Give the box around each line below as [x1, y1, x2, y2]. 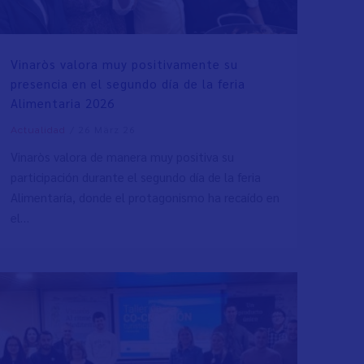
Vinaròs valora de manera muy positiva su [10, 149, 234, 165]
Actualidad [10, 124, 66, 136]
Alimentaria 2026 [10, 95, 115, 111]
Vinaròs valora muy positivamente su [10, 56, 238, 72]
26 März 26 [77, 123, 142, 136]
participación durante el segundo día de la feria [10, 169, 261, 185]
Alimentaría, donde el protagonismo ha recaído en [10, 189, 279, 206]
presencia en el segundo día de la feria [10, 76, 245, 92]
